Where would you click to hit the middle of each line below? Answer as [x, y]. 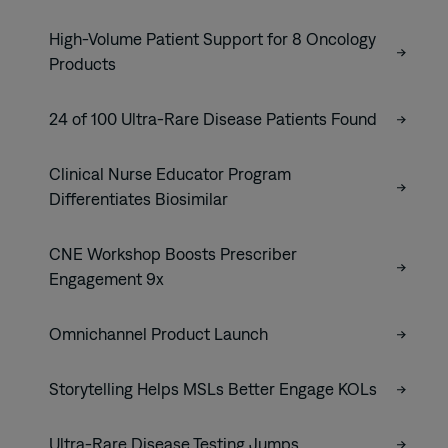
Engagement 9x [108, 279]
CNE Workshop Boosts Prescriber [173, 254]
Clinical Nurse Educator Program [170, 174]
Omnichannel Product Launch [160, 334]
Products [82, 64]
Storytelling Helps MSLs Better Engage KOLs [215, 389]
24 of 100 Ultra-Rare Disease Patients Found [213, 119]
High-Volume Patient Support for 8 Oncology [212, 39]
